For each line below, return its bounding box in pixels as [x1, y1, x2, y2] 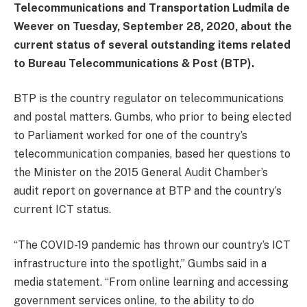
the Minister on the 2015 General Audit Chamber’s [14, 166, 268, 180]
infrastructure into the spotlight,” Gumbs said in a [14, 257, 267, 271]
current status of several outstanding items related [14, 38, 291, 51]
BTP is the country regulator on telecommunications [14, 92, 284, 106]
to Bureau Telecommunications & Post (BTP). [14, 56, 254, 70]
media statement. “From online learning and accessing [14, 275, 288, 289]
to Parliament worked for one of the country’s [14, 129, 247, 143]
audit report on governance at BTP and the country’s [14, 184, 282, 198]
